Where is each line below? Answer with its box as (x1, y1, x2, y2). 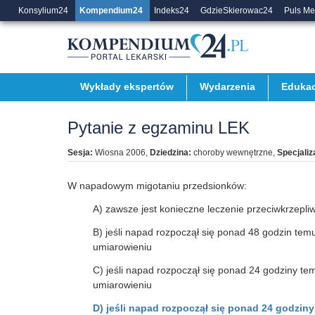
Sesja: (67, 148, 93, 157)
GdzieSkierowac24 (200, 6, 273, 15)
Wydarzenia (200, 81, 255, 92)
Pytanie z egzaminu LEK (67, 118, 250, 137)
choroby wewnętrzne (193, 148, 273, 157)
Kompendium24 (79, 6, 143, 15)
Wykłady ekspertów (80, 81, 174, 92)
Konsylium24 (18, 6, 68, 15)
